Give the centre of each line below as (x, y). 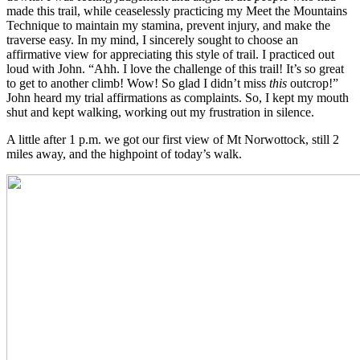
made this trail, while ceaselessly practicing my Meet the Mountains (177, 10)
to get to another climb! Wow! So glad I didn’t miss (138, 83)
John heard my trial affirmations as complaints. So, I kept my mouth (178, 97)
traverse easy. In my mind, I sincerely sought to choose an (152, 39)
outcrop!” (314, 83)
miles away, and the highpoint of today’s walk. (124, 153)
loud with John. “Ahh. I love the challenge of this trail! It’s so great (175, 68)
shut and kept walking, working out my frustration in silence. (160, 112)
